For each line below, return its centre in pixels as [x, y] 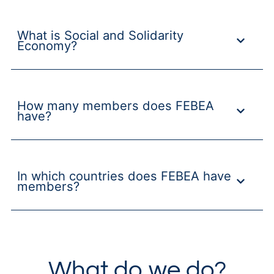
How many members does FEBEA [115, 106]
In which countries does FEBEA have [124, 176]
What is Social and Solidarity [100, 35]
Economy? [47, 46]
